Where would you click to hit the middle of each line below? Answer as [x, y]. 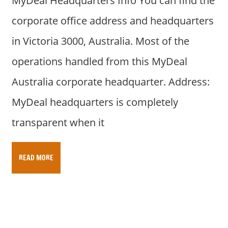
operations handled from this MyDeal [99, 62]
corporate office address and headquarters [112, 21]
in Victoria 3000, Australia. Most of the [100, 41]
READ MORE [36, 158]
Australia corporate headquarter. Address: [110, 82]
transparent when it [58, 123]
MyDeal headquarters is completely [95, 102]
